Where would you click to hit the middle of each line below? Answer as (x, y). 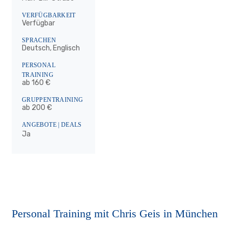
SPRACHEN (39, 40)
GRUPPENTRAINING (53, 100)
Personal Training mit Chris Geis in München (115, 213)
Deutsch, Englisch (51, 48)
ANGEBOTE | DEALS (52, 125)
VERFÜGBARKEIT (49, 15)
